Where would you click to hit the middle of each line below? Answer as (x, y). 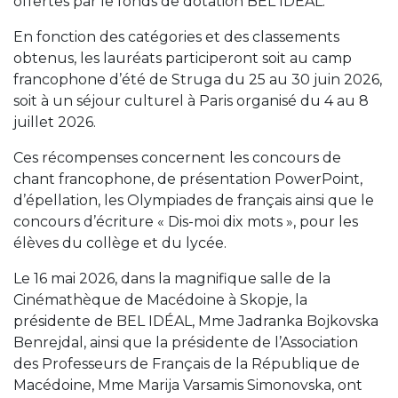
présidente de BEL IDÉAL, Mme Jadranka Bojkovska (196, 321)
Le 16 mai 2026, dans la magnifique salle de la (172, 278)
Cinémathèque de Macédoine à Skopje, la (160, 299)
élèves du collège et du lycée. (120, 243)
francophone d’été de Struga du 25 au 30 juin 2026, (198, 79)
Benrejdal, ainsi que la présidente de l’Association (186, 342)
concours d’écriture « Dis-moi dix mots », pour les (186, 221)
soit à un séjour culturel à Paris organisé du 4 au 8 (191, 100)
